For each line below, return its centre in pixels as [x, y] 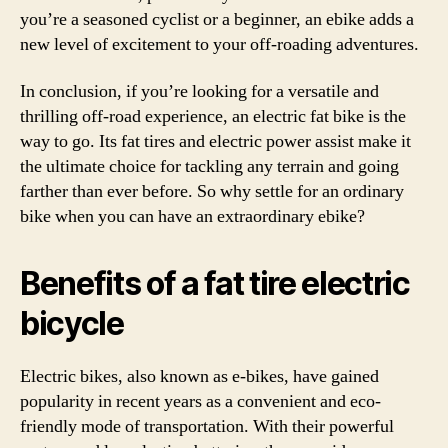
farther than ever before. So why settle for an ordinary [212, 191]
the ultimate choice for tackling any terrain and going [209, 166]
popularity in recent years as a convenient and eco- [200, 401]
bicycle [72, 323]
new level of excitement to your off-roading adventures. [219, 44]
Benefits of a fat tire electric [215, 283]
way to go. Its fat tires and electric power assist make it [215, 141]
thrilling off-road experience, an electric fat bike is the [213, 116]
